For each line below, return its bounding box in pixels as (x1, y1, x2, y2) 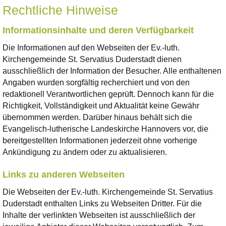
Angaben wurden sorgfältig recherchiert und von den (3, 78, 190, 87)
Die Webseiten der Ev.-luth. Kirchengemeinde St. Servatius (3, 188, 213, 197)
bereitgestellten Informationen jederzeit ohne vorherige (3, 136, 197, 145)
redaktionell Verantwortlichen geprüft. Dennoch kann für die (3, 90, 214, 99)
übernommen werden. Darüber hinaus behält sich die (3, 113, 192, 122)
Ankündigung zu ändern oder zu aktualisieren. (3, 148, 167, 157)
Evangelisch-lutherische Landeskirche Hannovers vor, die (3, 125, 208, 134)
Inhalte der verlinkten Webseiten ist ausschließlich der (3, 211, 195, 220)
